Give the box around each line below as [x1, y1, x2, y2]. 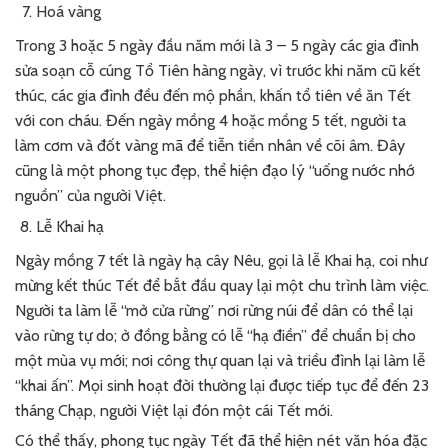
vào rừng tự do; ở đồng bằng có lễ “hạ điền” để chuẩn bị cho [15, 326, 416, 346]
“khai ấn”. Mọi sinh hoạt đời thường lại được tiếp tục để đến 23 [15, 376, 429, 396]
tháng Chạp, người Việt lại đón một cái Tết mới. [15, 401, 333, 421]
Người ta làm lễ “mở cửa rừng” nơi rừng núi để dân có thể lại [15, 301, 413, 321]
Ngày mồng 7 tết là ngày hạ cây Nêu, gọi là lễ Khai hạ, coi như [15, 251, 427, 271]
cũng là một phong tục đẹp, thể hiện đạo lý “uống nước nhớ [15, 161, 415, 181]
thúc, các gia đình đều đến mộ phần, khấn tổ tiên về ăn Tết [15, 86, 411, 106]
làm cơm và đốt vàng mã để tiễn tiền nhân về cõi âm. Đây [15, 136, 405, 156]
